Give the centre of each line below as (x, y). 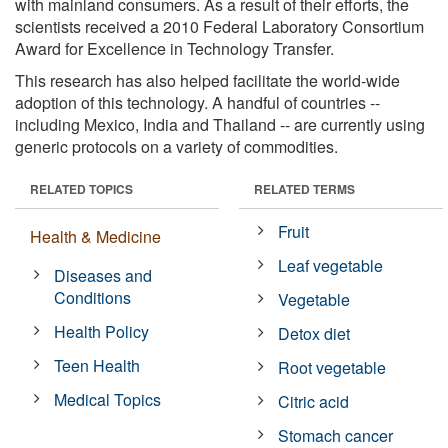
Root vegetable (332, 367)
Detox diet (314, 333)
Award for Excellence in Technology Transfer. (174, 48)
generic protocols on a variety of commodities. (176, 146)
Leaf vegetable (331, 265)
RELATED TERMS (304, 188)
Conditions (93, 297)
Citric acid (314, 401)
